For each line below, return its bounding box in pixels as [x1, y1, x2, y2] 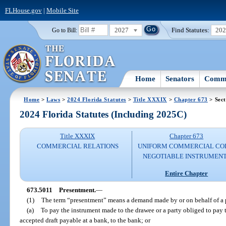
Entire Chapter [165, 169, 208, 177]
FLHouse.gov [5, 6, 42, 14]
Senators [165, 74, 195, 83]
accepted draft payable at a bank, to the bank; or [20, 216, 151, 224]
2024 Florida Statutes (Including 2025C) [20, 109, 187, 120]
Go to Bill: [51, 27, 77, 33]
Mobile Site [46, 6, 79, 14]
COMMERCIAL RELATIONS [36, 142, 119, 150]
